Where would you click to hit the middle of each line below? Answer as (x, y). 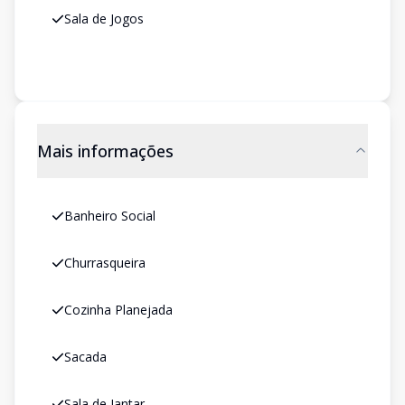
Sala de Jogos (104, 19)
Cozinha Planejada (118, 310)
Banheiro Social (110, 216)
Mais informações (105, 151)
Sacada (85, 357)
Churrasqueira (105, 263)
